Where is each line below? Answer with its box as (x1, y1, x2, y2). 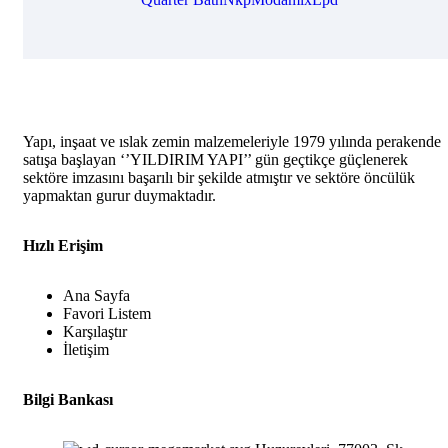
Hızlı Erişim (23, 237, 103, 255)
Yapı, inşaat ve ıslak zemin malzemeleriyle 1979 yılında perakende (23, 133, 441, 151)
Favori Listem (63, 305, 151, 323)
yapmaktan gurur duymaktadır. (23, 187, 216, 205)
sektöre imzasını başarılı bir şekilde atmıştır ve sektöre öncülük (23, 169, 415, 187)
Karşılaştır (63, 323, 127, 341)
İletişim (63, 341, 109, 359)
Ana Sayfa (63, 287, 130, 305)
